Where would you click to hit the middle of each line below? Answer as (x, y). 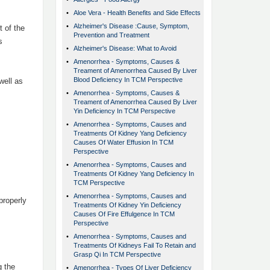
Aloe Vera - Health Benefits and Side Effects (137, 13)
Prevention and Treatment (111, 35)
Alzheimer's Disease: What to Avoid (125, 49)
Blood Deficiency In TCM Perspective (128, 80)
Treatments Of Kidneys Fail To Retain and (135, 246)
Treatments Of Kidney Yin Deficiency (127, 205)
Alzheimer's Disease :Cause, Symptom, (131, 26)
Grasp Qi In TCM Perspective (117, 255)
